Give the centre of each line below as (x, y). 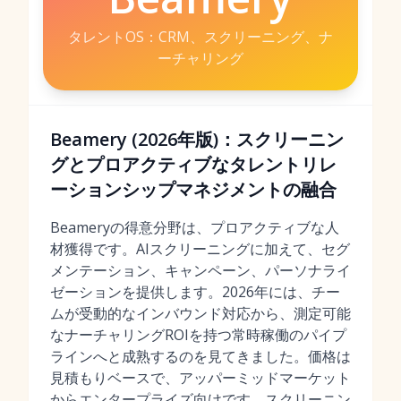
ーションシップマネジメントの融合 (193, 189)
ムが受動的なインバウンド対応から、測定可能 (200, 313)
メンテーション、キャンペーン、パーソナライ (200, 270)
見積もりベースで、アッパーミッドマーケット (200, 378)
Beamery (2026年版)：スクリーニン (197, 139)
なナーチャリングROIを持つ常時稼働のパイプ (198, 335)
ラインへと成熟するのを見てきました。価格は (200, 356)
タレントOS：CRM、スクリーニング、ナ (200, 37)
